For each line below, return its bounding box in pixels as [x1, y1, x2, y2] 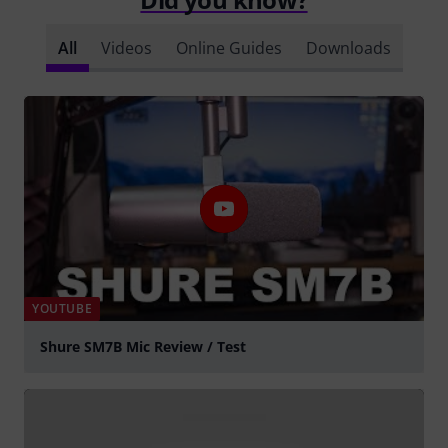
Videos [100, 37, 152, 60]
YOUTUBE [32, 300, 93, 318]
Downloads [305, 37, 391, 60]
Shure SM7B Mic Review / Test [40, 337, 246, 357]
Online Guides [175, 37, 282, 60]
